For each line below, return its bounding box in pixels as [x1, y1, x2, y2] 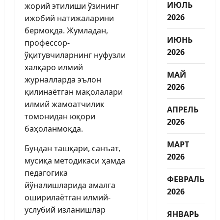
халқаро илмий [25, 61, 83, 73]
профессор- [25, 37, 70, 48]
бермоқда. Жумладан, [25, 25, 108, 36]
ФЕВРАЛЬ [166, 173, 204, 185]
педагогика [25, 167, 68, 178]
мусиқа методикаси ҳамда [25, 155, 125, 166]
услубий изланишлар [25, 204, 106, 215]
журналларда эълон [25, 74, 101, 85]
